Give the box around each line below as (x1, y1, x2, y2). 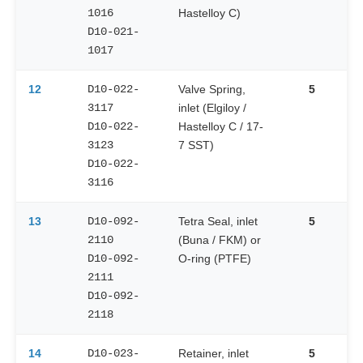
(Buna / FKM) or (178, 233, 261, 247)
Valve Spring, (178, 83, 246, 96)
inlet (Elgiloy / (178, 101, 246, 115)
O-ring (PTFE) (178, 252, 251, 266)
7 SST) (178, 139, 214, 152)
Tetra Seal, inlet (178, 215, 258, 228)
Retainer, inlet (178, 347, 249, 361)
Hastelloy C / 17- (178, 120, 263, 134)
